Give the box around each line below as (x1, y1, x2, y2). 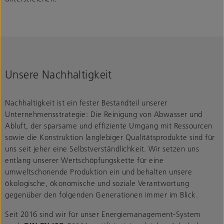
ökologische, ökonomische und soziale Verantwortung (5, 177, 189, 188)
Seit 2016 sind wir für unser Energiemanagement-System (5, 208, 201, 219)
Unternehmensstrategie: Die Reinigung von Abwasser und (5, 108, 202, 119)
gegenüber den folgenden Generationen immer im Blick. (5, 189, 198, 199)
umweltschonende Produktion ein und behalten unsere (5, 166, 192, 176)
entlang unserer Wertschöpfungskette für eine (5, 154, 163, 165)
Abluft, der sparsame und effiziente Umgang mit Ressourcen (5, 120, 212, 130)
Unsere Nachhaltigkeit (5, 67, 112, 81)
